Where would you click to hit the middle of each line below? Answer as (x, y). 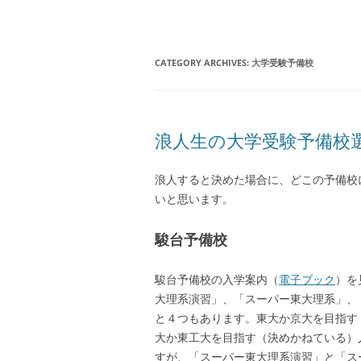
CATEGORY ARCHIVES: (203, 62)
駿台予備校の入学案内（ (217, 279)
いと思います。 (194, 199)
